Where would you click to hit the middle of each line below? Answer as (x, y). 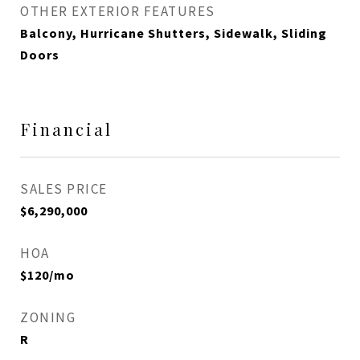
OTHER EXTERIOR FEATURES (118, 11)
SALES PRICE (64, 189)
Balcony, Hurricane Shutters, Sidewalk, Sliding (174, 33)
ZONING (48, 317)
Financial (66, 129)
